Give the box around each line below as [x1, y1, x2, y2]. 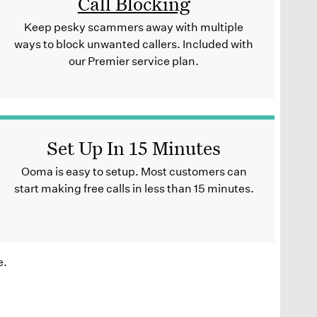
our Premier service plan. [69, 54, 200, 68]
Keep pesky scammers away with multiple [24, 20, 244, 34]
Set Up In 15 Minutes [47, 134, 221, 159]
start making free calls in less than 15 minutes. [13, 181, 254, 195]
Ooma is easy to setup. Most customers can [21, 164, 247, 178]
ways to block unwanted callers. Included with [14, 37, 254, 51]
